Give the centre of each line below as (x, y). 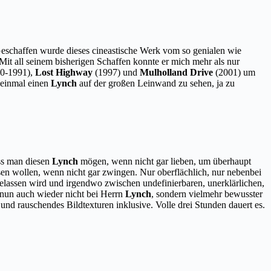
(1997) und (116, 72)
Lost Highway (64, 72)
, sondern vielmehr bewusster (207, 194)
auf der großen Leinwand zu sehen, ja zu (156, 83)
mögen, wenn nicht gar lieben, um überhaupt (165, 162)
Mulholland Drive (176, 72)
